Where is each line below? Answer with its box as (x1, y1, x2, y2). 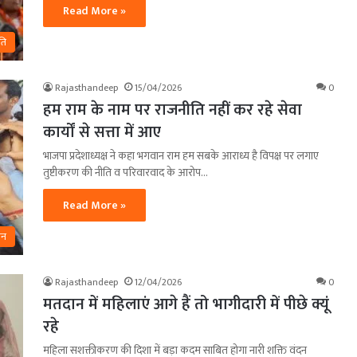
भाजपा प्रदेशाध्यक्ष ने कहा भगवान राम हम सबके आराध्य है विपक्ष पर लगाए (43, 146, 319, 165)
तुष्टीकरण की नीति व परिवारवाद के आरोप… (43, 163, 208, 182)
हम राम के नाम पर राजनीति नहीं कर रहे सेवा (43, 96, 302, 124)
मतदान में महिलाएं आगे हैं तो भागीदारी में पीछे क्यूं (43, 290, 329, 318)
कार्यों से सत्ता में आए (43, 118, 161, 146)
